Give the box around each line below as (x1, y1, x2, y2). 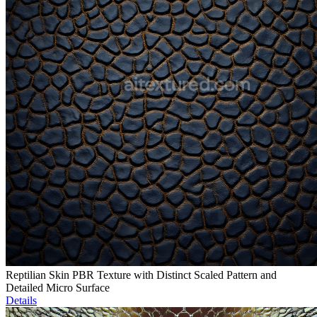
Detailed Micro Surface (6, 282, 110, 294)
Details (6, 294, 37, 307)
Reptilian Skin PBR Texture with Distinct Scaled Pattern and (6, 269, 277, 282)
